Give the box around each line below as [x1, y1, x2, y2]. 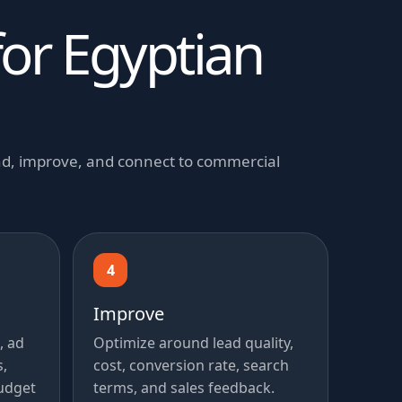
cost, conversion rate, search [93, 355, 290, 376]
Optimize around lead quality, [93, 333, 294, 354]
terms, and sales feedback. [93, 378, 275, 398]
